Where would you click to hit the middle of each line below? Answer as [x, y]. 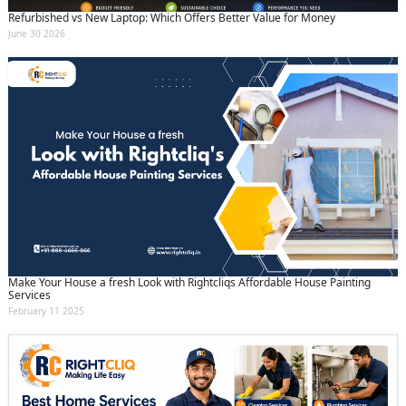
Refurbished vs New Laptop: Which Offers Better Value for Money [172, 18]
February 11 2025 [46, 310]
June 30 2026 [37, 34]
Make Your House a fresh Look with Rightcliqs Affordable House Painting [189, 282]
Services [29, 295]
